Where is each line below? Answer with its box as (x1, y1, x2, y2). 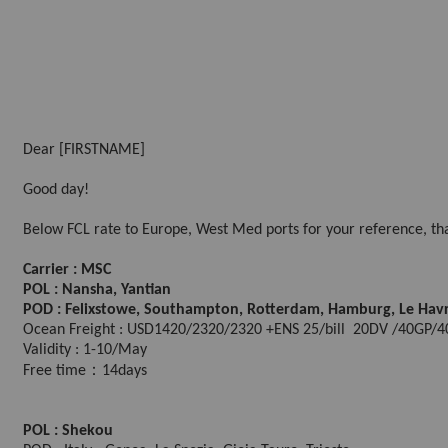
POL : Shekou (23, 423, 113, 439)
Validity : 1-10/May (23, 342, 147, 358)
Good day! (23, 182, 89, 198)
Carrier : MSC (23, 262, 111, 278)
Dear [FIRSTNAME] (23, 142, 145, 158)
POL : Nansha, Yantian (23, 282, 171, 298)
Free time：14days (23, 363, 147, 379)
